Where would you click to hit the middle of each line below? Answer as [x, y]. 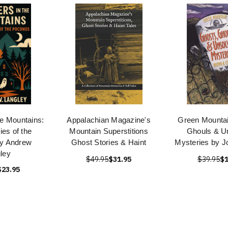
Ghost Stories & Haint [109, 142]
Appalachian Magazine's [109, 120]
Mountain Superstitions [109, 131]
